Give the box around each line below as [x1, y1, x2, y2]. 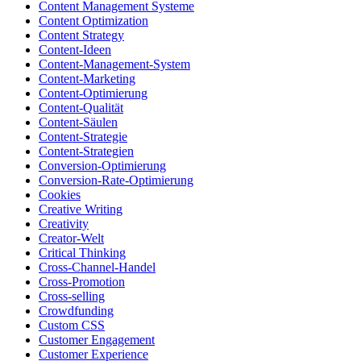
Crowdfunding [39, 304, 114, 318]
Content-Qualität [39, 101, 123, 115]
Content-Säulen [39, 115, 118, 130]
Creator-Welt [39, 231, 104, 246]
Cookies [39, 188, 81, 202]
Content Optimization [39, 14, 148, 28]
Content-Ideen [39, 43, 111, 57]
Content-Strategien [39, 144, 134, 159]
